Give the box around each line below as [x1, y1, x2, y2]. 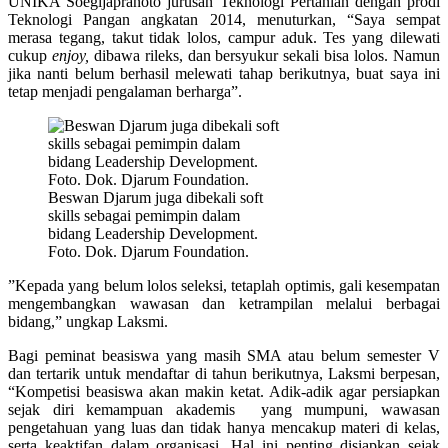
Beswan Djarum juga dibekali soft [48, 189, 263, 207]
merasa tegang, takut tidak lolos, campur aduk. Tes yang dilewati [8, 29, 440, 47]
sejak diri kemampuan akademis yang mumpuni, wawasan [8, 401, 440, 419]
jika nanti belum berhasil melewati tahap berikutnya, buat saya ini [8, 65, 440, 83]
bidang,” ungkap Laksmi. [8, 313, 168, 331]
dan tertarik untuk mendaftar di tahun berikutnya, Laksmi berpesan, [8, 365, 440, 383]
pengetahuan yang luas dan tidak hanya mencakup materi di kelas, [8, 419, 440, 437]
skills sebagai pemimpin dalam [48, 207, 240, 225]
